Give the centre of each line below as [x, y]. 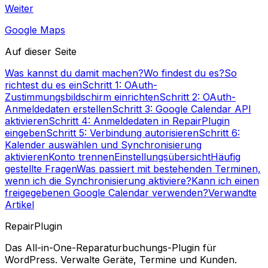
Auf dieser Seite [41, 51]
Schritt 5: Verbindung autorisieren [122, 133]
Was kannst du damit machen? [74, 73]
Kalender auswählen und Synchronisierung [103, 144]
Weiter [19, 8]
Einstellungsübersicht [162, 156]
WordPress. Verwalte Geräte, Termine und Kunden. [121, 259]
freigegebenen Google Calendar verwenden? [106, 192]
